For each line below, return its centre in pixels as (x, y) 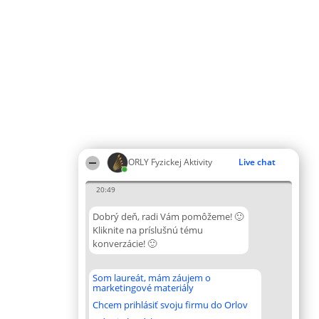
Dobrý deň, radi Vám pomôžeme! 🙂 (168, 216)
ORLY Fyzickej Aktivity (170, 162)
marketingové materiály (143, 288)
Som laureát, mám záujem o (152, 278)
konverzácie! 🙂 (125, 244)
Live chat (257, 162)
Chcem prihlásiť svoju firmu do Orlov (170, 305)
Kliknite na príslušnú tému (148, 230)
